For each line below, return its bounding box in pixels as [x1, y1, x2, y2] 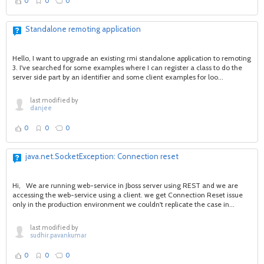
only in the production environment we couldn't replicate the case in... [12, 200, 235, 209]
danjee [30, 104, 52, 112]
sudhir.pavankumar [30, 231, 87, 239]
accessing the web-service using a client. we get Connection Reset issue [12, 190, 243, 199]
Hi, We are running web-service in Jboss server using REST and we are [12, 181, 238, 190]
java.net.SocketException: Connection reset [25, 151, 179, 161]
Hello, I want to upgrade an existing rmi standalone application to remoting [12, 54, 251, 62]
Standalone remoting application [25, 24, 141, 34]
